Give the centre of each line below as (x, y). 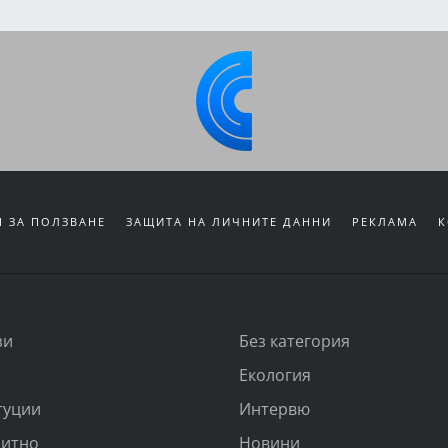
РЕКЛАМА (384, 221)
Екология (275, 374)
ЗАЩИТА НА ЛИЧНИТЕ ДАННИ (228, 221)
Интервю (274, 408)
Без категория (294, 340)
